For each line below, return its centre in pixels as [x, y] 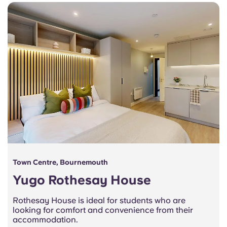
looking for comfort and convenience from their [103, 210]
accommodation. [46, 219]
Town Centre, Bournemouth [60, 162]
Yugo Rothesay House [82, 180]
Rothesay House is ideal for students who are [99, 200]
